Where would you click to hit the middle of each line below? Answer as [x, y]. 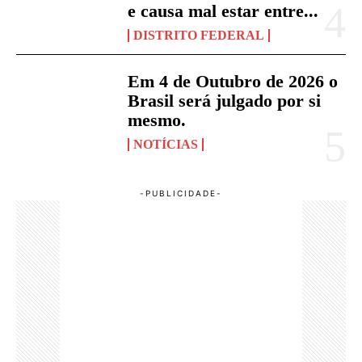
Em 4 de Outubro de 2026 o [233, 82]
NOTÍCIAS [166, 145]
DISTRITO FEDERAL [199, 35]
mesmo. [157, 120]
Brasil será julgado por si [225, 101]
